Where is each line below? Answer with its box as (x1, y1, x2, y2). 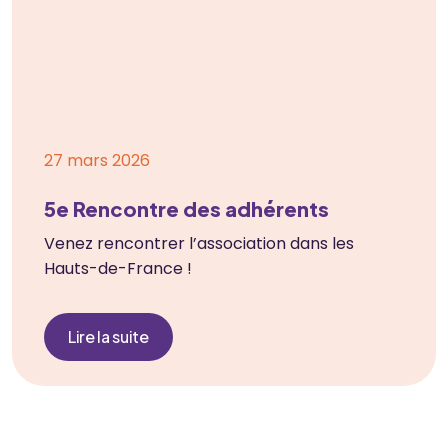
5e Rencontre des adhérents (44, 195, 329, 221)
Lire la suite (68, 325, 149, 347)
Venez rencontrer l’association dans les (44, 231, 354, 255)
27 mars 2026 (44, 148, 150, 172)
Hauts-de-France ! (44, 256, 192, 280)
